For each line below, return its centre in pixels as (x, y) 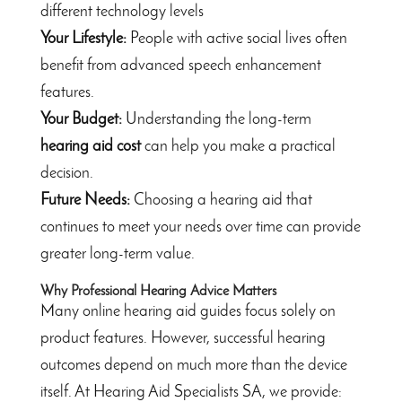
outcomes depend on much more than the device (193, 366)
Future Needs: (87, 201)
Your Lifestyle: (85, 39)
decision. (66, 174)
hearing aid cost (90, 147)
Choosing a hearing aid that (223, 201)
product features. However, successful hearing (183, 339)
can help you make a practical (238, 147)
